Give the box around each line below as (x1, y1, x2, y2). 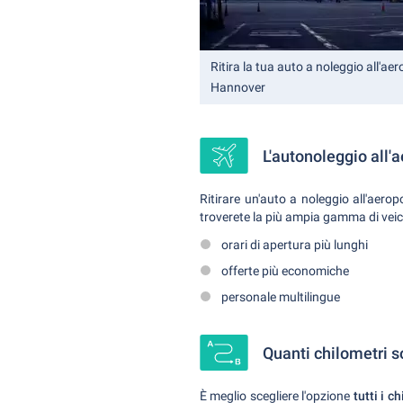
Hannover (210, 80, 265, 94)
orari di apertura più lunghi (221, 237, 368, 252)
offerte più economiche (221, 264, 349, 278)
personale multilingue (221, 290, 340, 304)
